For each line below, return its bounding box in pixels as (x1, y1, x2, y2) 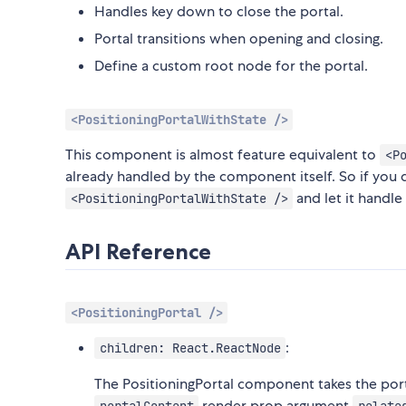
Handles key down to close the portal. (94, 2, 343, 22)
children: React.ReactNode (99, 340, 281, 357)
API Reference (65, 238, 211, 266)
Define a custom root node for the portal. (94, 56, 368, 76)
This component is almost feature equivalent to (65, 145, 380, 165)
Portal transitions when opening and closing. (94, 29, 383, 49)
